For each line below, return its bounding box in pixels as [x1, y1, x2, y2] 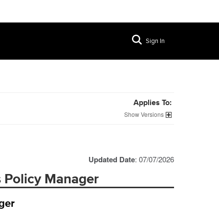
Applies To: [133, 99, 172, 107]
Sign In [146, 37, 165, 45]
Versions [141, 110, 164, 118]
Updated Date [88, 154, 135, 165]
